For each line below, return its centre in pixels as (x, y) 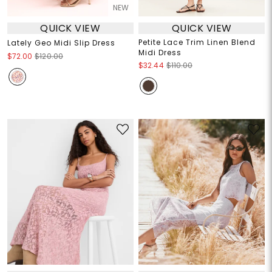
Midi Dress (160, 53)
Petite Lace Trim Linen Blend (197, 42)
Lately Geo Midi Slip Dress (61, 43)
